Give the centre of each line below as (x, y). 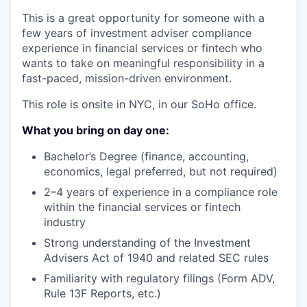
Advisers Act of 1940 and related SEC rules (156, 257)
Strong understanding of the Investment (147, 242)
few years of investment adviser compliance (137, 33)
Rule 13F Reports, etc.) (102, 293)
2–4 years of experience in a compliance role (161, 192)
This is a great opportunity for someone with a (143, 17)
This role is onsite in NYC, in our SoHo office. (139, 104)
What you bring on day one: (96, 130)
